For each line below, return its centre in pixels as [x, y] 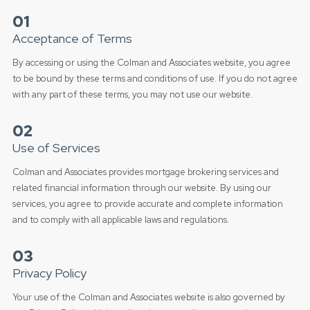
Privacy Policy [49, 273]
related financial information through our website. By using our [142, 188]
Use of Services [56, 148]
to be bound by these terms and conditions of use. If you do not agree [155, 79]
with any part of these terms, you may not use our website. [132, 94]
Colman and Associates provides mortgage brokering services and [145, 172]
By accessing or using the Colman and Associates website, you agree [151, 63]
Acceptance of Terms [72, 38]
